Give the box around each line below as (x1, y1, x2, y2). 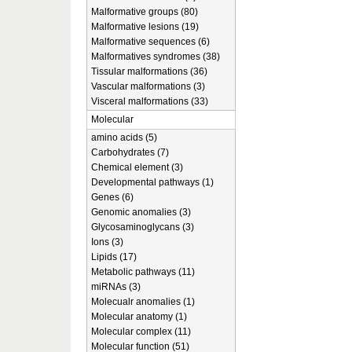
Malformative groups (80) (91, 6, 198, 17)
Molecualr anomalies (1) (91, 296, 195, 307)
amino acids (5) (91, 132, 157, 143)
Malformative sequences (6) (91, 36, 210, 47)
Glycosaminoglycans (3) (91, 222, 194, 233)
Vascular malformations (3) (91, 81, 205, 92)
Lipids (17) (91, 251, 137, 262)
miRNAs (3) (91, 281, 141, 292)
